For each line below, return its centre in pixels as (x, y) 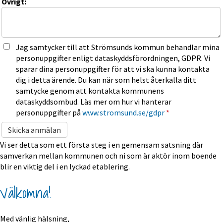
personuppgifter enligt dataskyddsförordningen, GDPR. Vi (113, 58)
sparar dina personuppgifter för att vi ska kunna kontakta (112, 69)
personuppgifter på (49, 113)
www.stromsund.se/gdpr (123, 113)
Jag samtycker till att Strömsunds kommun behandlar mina (117, 47)
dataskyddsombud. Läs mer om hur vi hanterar (93, 102)
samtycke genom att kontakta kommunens (90, 91)
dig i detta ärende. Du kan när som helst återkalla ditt (106, 80)
